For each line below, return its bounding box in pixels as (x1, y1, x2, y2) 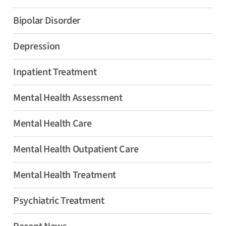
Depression (13, 39, 60, 54)
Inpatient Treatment (13, 65, 97, 80)
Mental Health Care (13, 117, 92, 131)
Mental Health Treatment (13, 168, 117, 183)
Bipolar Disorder (13, 14, 81, 28)
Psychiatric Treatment (13, 194, 104, 208)
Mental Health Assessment (13, 91, 123, 105)
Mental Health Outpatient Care (13, 142, 139, 157)
